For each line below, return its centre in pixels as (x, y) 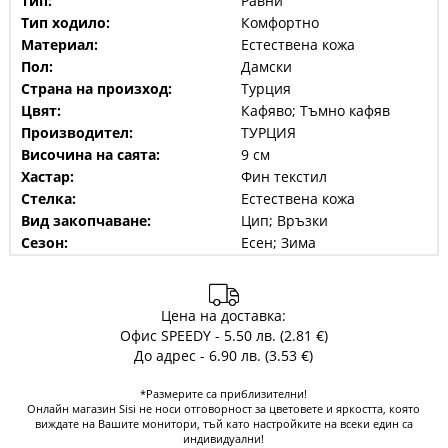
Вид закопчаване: (85, 220)
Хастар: (47, 176)
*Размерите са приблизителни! (224, 393)
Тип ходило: (65, 22)
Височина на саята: (90, 154)
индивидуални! (224, 438)
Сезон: (44, 242)
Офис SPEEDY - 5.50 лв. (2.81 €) (223, 335)
